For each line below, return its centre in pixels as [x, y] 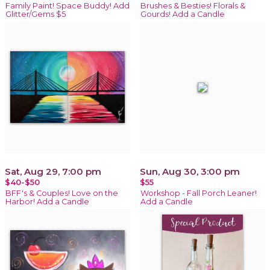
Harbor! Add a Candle [47, 201]
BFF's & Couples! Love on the [62, 193]
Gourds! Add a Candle [183, 14]
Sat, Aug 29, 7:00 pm [53, 171]
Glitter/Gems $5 [36, 14]
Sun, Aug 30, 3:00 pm [190, 171]
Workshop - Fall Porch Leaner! [199, 193]
